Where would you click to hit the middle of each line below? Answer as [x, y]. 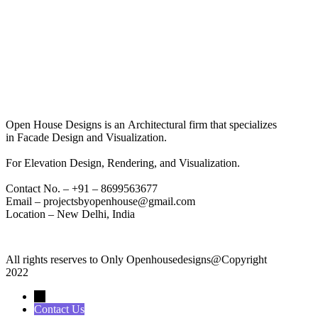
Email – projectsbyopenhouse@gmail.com [100, 201]
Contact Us [59, 309]
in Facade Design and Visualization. [86, 137]
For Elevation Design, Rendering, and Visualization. [124, 163]
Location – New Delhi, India [70, 214]
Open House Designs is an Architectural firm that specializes [141, 124]
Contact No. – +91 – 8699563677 [82, 188]
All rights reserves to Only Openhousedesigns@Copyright [136, 259]
